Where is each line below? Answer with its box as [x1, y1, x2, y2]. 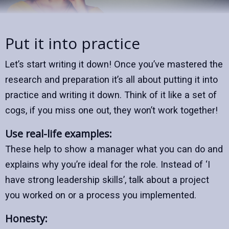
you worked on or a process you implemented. [5, 190, 196, 201]
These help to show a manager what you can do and [5, 144, 223, 155]
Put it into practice [5, 33, 140, 54]
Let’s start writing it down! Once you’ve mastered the [5, 59, 223, 70]
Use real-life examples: [5, 127, 112, 141]
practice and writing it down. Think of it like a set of [5, 89, 217, 101]
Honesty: [5, 212, 48, 226]
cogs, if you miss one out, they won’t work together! [5, 105, 218, 116]
